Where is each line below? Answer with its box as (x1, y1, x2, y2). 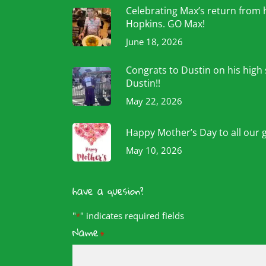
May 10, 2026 (126, 144, 182, 156)
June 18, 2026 (126, 36, 183, 47)
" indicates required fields (80, 210, 184, 221)
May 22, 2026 (126, 95, 182, 107)
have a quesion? (72, 181, 144, 201)
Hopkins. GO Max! (126, 17, 205, 30)
